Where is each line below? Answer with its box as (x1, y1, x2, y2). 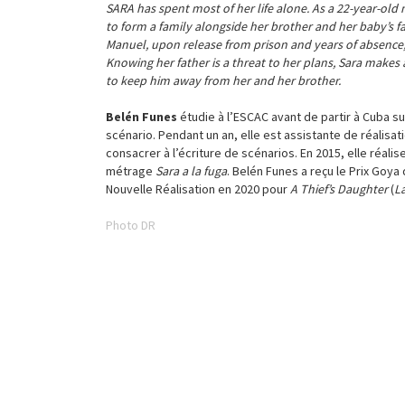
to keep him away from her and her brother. (106, 72, 341, 89)
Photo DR (106, 217, 155, 233)
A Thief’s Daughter (290, 181, 388, 197)
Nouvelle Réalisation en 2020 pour (106, 181, 290, 197)
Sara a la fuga (155, 163, 227, 179)
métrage (106, 163, 155, 179)
